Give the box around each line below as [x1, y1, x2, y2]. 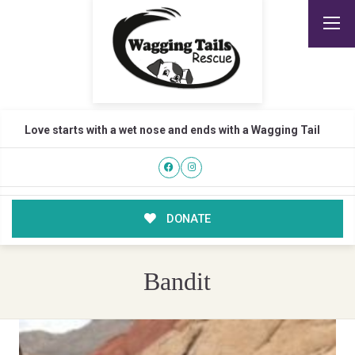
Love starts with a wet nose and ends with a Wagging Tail [24, 124, 320, 136]
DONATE [162, 212, 211, 227]
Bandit [143, 268, 212, 296]
